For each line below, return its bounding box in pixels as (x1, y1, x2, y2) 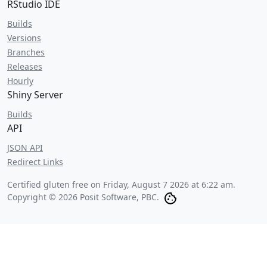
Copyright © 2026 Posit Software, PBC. (7, 191, 159, 203)
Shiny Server (7, 88, 63, 101)
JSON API (7, 142, 43, 153)
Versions (7, 32, 41, 44)
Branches (7, 46, 45, 58)
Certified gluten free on (7, 179, 103, 190)
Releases (7, 61, 42, 72)
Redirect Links (7, 156, 63, 167)
